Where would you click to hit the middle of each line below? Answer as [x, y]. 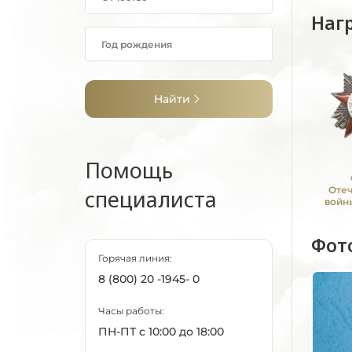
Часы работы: [131, 311]
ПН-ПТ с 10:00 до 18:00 [161, 332]
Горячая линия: [135, 258]
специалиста [151, 199]
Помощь [129, 170]
